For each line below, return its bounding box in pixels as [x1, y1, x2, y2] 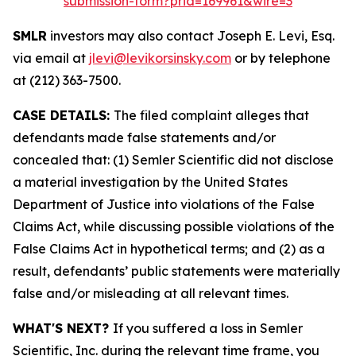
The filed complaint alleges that [114, 107, 309, 123]
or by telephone [231, 50, 331, 66]
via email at [13, 50, 89, 66]
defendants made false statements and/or [13, 130, 276, 145]
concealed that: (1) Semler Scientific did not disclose [13, 152, 334, 168]
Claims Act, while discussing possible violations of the [13, 219, 335, 234]
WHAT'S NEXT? [13, 320, 113, 336]
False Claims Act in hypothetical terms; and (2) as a [13, 241, 325, 257]
